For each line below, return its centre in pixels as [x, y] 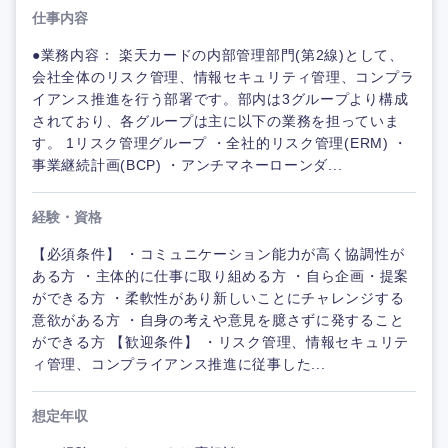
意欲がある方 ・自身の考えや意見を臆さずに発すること [218, 320]
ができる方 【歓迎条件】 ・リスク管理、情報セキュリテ [220, 342]
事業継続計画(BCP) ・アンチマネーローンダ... [187, 165]
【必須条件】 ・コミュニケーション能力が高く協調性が [218, 254]
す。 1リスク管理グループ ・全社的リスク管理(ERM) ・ [220, 143]
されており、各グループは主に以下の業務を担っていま [216, 121]
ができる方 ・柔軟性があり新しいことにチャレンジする [218, 298]
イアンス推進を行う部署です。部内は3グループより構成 [220, 99]
